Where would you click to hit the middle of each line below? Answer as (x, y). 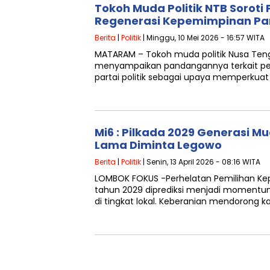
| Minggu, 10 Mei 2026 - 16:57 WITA (203, 38)
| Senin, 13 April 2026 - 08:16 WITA (201, 162)
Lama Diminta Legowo (158, 145)
